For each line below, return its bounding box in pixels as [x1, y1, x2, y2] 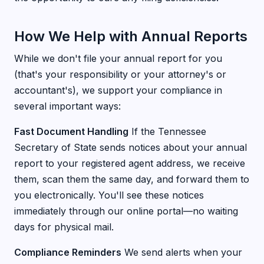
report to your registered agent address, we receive [14, 157, 245, 169]
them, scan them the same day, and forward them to [14, 173, 249, 185]
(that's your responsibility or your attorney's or [14, 68, 226, 80]
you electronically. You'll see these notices [14, 189, 204, 201]
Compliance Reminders [14, 246, 121, 258]
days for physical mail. [14, 221, 114, 233]
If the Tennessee [128, 126, 206, 137]
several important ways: [14, 100, 121, 112]
